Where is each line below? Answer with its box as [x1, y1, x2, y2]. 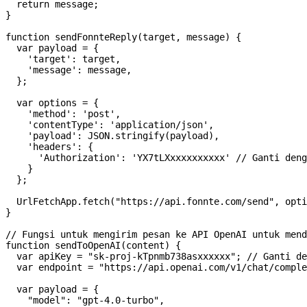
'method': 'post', [5, 108, 121, 120]
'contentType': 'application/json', [5, 119, 214, 131]
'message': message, [5, 64, 132, 76]
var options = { [5, 97, 99, 109]
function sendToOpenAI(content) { [5, 240, 181, 251]
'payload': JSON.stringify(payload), [5, 130, 219, 142]
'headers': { [5, 141, 93, 153]
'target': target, [5, 53, 121, 65]
